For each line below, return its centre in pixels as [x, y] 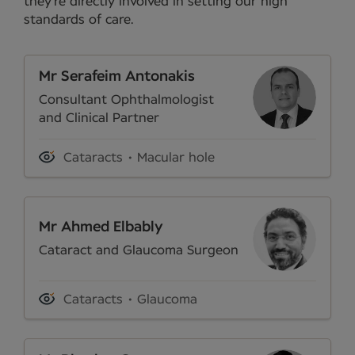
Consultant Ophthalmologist [126, 99]
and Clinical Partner [99, 118]
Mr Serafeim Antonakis [117, 76]
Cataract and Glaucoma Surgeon [139, 251]
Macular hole [176, 158]
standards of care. [78, 20]
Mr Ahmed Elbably [101, 228]
